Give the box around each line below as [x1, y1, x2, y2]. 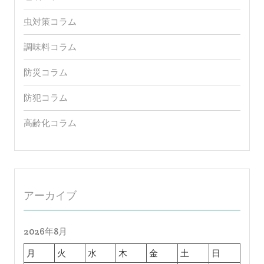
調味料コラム [23, 41, 77, 53]
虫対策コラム [23, 16, 77, 28]
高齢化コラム [23, 117, 77, 129]
